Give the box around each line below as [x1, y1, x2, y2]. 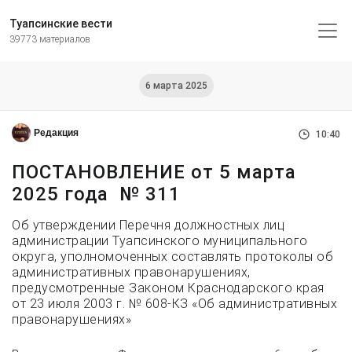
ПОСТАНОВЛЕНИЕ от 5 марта [12, 161, 296, 183]
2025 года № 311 [12, 183, 181, 205]
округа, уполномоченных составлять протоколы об [12, 249, 333, 264]
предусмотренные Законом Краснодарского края [12, 280, 324, 295]
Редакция [34, 127, 79, 138]
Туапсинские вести [9, 17, 112, 30]
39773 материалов [9, 34, 90, 45]
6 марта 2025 [145, 80, 207, 91]
